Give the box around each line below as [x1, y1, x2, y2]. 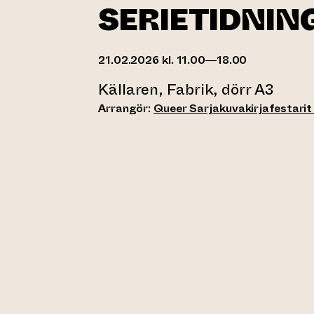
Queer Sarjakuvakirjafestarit [153, 100, 313, 116]
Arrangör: [98, 100, 154, 116]
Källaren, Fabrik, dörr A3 [98, 78, 273, 100]
